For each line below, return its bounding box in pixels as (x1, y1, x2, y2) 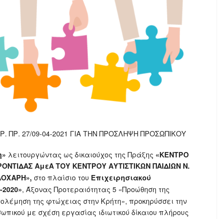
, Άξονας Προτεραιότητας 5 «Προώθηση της (22, 184, 170, 195)
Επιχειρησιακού (91, 173, 151, 183)
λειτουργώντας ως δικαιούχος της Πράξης (8, 149, 153, 160)
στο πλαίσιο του (34, 172, 91, 183)
